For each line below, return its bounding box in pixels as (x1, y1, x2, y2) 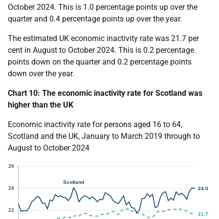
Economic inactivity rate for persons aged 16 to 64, (8, 120, 182, 129)
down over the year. (8, 69, 74, 78)
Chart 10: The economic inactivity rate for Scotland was (8, 88, 202, 98)
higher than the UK (8, 100, 73, 109)
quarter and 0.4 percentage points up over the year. (8, 14, 182, 23)
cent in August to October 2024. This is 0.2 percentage (8, 45, 194, 55)
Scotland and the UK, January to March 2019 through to (8, 131, 200, 141)
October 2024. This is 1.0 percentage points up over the (8, 2, 197, 12)
